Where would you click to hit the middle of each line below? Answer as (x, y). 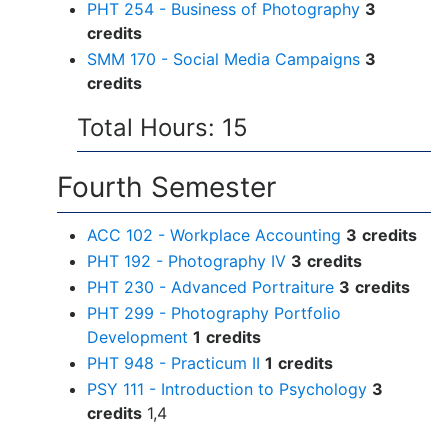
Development (137, 336)
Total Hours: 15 (162, 127)
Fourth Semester (166, 186)
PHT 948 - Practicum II (173, 362)
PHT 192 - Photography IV (186, 260)
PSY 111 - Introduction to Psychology (227, 388)
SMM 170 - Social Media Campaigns (223, 58)
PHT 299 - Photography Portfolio (214, 312)
